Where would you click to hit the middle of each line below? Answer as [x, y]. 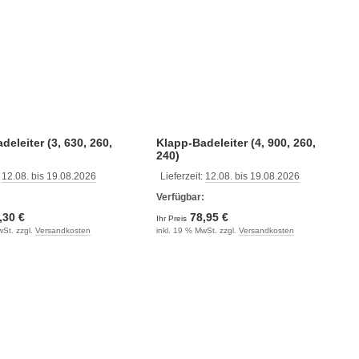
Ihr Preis [172, 218]
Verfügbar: [180, 197]
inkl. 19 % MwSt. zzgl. [197, 230]
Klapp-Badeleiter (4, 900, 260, [236, 142]
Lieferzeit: [182, 176]
